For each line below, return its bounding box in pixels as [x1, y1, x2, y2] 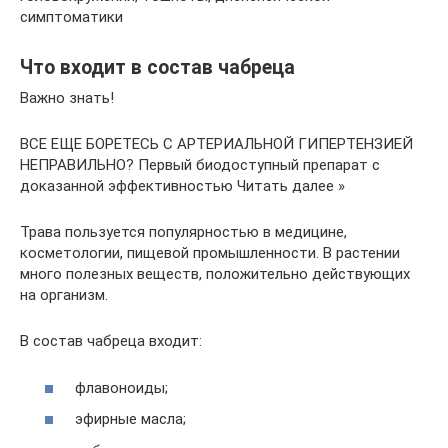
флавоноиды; [75, 378, 168, 397]
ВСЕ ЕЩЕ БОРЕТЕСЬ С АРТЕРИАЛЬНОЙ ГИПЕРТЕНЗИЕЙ [20, 135, 413, 153]
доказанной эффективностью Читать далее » [20, 177, 345, 195]
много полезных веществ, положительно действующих [20, 265, 410, 283]
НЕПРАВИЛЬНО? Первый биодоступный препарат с [20, 156, 380, 174]
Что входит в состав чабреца [20, 56, 295, 80]
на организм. [20, 286, 108, 304]
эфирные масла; [75, 410, 186, 428]
